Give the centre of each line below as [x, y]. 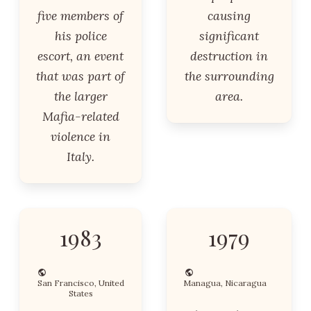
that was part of [81, 76]
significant [229, 36]
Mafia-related [81, 116]
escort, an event [81, 56]
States [81, 293]
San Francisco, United [81, 283]
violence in [81, 136]
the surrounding [229, 76]
